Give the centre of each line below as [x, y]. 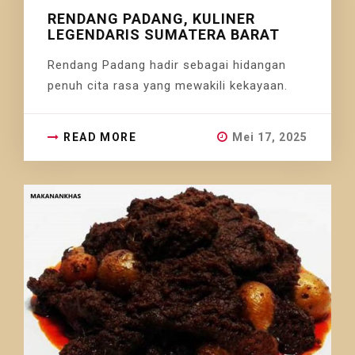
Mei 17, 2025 [270, 137]
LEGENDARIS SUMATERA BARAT [164, 34]
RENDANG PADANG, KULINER [151, 18]
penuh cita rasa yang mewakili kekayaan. [168, 85]
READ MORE [100, 137]
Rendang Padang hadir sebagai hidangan [167, 65]
